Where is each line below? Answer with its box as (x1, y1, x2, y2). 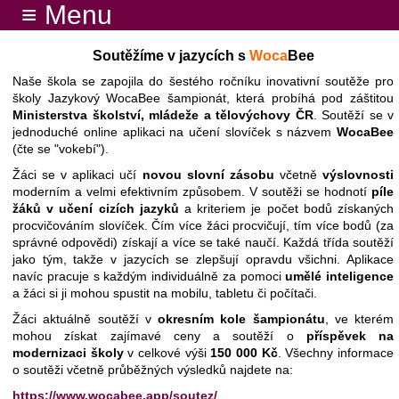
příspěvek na (305, 329, 394, 343)
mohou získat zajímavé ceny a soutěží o (12, 329, 306, 343)
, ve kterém (324, 312, 394, 326)
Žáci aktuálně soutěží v (12, 312, 158, 326)
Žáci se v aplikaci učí (12, 167, 142, 182)
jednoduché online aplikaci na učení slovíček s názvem (12, 125, 337, 139)
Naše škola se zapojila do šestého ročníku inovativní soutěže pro (12, 74, 394, 88)
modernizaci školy (12, 346, 124, 360)
